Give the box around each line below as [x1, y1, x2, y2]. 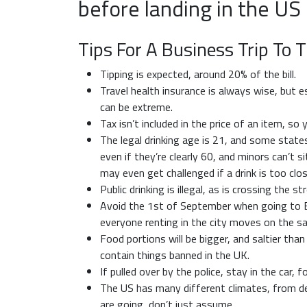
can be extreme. [100, 99, 173, 115]
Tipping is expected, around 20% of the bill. [100, 66, 296, 82]
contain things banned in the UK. [100, 247, 249, 263]
